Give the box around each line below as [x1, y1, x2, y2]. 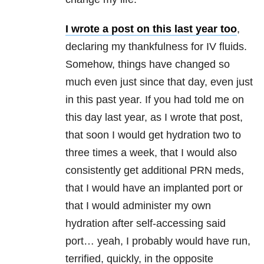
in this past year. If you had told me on [65, 94, 244, 106]
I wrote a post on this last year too [65, 23, 237, 35]
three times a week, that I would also [65, 147, 237, 159]
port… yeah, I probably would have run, [65, 235, 250, 247]
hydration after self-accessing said [65, 217, 226, 230]
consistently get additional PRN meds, [65, 164, 244, 177]
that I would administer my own [65, 200, 211, 212]
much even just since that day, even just [65, 76, 253, 88]
